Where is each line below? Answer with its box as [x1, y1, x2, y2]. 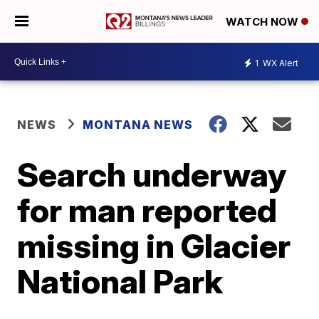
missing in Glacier [17, 226, 291, 266]
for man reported [17, 190, 278, 230]
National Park [17, 261, 224, 301]
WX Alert [261, 57, 298, 68]
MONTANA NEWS [83, 117, 194, 132]
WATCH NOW [226, 15, 301, 29]
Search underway [17, 155, 287, 194]
